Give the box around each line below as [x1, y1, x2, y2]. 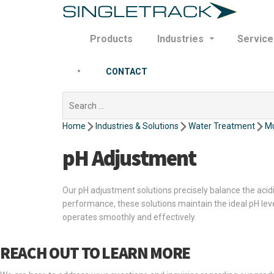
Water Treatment [188, 121, 255, 131]
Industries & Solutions [95, 121, 179, 131]
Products [90, 33, 133, 45]
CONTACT [106, 67, 147, 76]
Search [62, 93, 91, 103]
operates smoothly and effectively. [62, 212, 196, 222]
